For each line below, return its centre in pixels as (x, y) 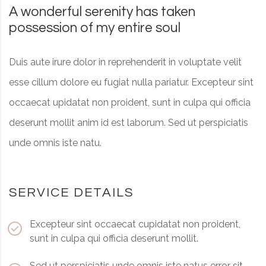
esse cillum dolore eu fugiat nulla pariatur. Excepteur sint (131, 82)
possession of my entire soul (95, 28)
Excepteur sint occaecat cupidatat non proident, (135, 224)
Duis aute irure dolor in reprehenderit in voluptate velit (125, 62)
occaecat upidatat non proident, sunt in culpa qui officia (130, 102)
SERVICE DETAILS (71, 192)
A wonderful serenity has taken (102, 12)
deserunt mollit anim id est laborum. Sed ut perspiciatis (129, 122)
